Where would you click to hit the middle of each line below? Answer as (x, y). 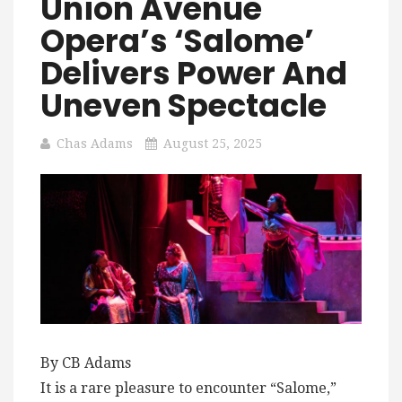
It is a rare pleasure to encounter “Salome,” (188, 389)
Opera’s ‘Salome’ (177, 41)
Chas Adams (95, 144)
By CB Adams (86, 363)
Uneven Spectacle (184, 105)
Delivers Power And (194, 73)
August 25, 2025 (213, 144)
